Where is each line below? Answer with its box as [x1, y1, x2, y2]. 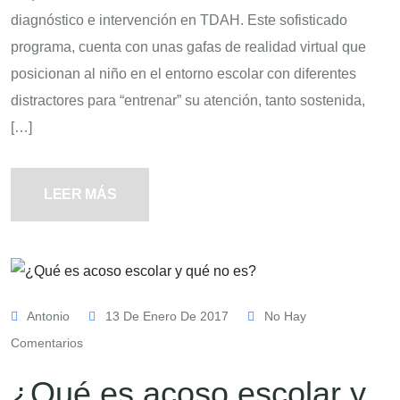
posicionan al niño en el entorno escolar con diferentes [11, 65, 356, 81]
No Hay [261, 308, 306, 323]
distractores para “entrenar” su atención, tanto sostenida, [11, 92, 365, 108]
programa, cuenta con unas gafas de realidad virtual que [11, 38, 366, 54]
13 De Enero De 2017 [102, 308, 232, 323]
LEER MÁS [44, 186, 117, 202]
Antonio [24, 308, 73, 323]
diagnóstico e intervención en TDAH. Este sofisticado [11, 12, 347, 28]
